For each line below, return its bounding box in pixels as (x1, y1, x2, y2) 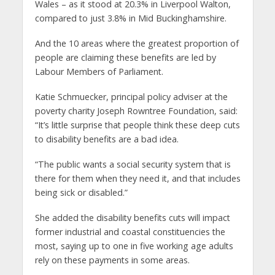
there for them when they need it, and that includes (34, 172, 241, 184)
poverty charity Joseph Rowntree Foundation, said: (34, 104, 238, 117)
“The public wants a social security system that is (34, 158, 231, 170)
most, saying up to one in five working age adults (34, 239, 233, 252)
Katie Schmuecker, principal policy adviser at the (34, 90, 228, 103)
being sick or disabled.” (34, 186, 128, 198)
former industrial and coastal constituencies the (34, 225, 225, 238)
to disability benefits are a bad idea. (34, 133, 179, 145)
